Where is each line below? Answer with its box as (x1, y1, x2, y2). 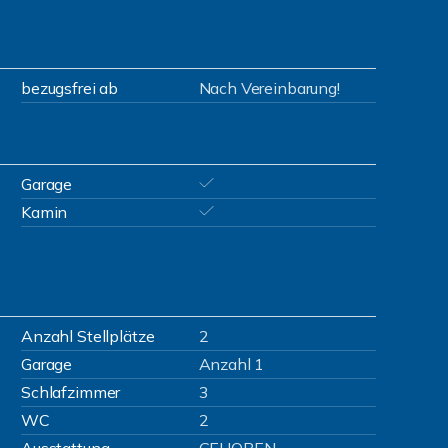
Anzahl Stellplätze (21, 326, 155, 346)
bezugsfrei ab (21, 78, 119, 98)
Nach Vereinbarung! (198, 78, 340, 98)
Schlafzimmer (21, 382, 121, 402)
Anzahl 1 (198, 354, 265, 374)
